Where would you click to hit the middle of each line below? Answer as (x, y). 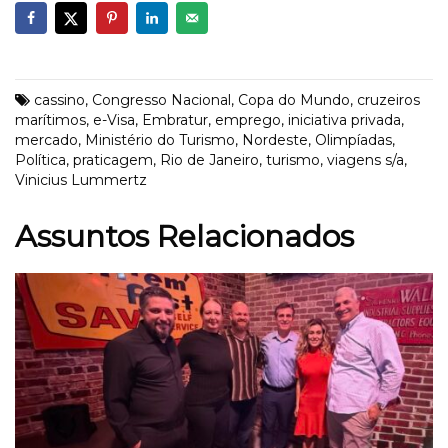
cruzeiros (388, 100)
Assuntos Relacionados (184, 237)
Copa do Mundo (294, 100)
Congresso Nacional (161, 100)
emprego (248, 120)
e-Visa (114, 120)
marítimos (50, 120)
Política (40, 160)
